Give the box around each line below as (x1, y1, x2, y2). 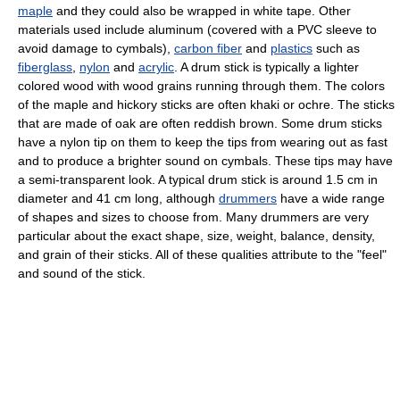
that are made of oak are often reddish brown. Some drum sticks (18, 115, 382, 130)
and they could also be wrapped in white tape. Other (53, 3, 351, 18)
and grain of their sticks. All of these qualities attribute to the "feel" (18, 246, 387, 262)
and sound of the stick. (18, 265, 146, 280)
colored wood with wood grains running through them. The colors (18, 78, 385, 93)
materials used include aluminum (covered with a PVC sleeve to (18, 21, 377, 37)
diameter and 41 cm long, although (18, 190, 219, 205)
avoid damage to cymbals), (18, 40, 174, 55)
